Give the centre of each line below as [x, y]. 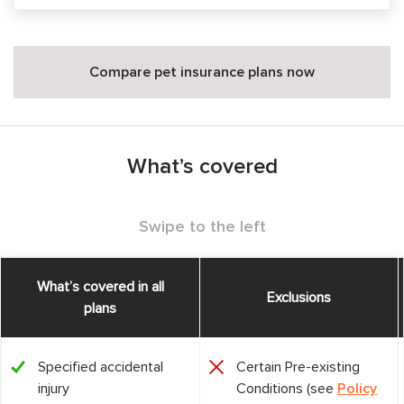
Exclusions [299, 298]
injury [54, 389]
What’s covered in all [100, 287]
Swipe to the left [202, 227]
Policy [357, 389]
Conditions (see [287, 389]
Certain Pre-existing [298, 367]
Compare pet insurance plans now [202, 72]
